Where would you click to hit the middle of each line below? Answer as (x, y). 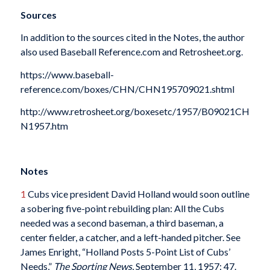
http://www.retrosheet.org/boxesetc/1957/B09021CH (135, 111)
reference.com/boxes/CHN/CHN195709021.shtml (127, 89)
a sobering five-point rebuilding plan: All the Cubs (122, 209)
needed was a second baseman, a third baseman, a (122, 223)
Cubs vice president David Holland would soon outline (137, 194)
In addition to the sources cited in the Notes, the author (132, 37)
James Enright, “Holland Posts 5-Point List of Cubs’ (125, 252)
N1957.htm (44, 126)
